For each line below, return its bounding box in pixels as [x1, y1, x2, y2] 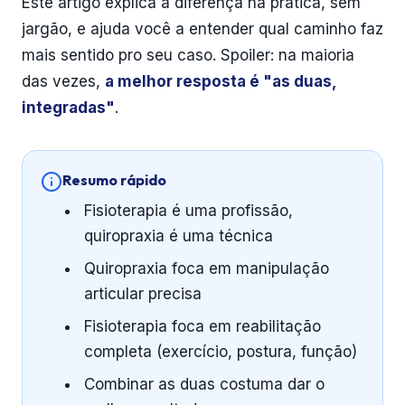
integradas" [22, 99, 115, 117]
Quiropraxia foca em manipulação [84, 259, 329, 278]
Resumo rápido [62, 171, 166, 189]
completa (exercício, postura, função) [84, 343, 357, 361]
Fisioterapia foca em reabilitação [84, 317, 321, 335]
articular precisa [84, 285, 202, 303]
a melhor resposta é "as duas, [105, 72, 336, 90]
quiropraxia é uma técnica [84, 227, 273, 245]
